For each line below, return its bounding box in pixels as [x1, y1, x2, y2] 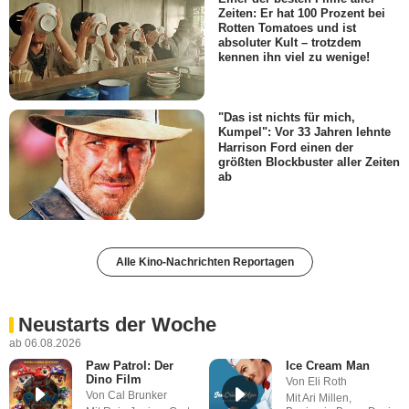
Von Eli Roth [285, 374, 347, 388]
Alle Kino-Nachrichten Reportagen [115, 255, 294, 268]
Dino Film [85, 372, 142, 386]
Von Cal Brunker [85, 388, 167, 402]
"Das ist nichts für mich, [218, 110, 355, 125]
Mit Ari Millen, [285, 391, 351, 404]
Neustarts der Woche [18, 312, 216, 336]
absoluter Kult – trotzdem [218, 36, 362, 50]
